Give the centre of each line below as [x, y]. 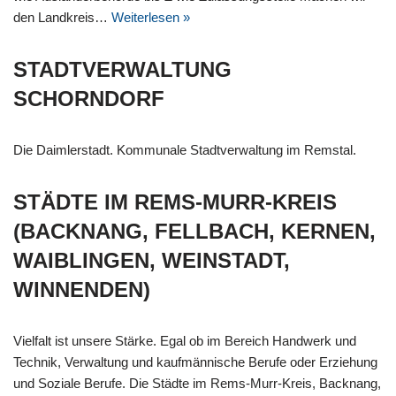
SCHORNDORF [89, 99]
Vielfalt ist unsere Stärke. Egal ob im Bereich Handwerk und [185, 341]
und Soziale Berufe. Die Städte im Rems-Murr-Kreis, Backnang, [197, 384]
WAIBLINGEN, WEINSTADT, [152, 261]
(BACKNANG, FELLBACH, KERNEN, [194, 232]
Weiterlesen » [151, 18]
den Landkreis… [62, 18]
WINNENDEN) [82, 290]
